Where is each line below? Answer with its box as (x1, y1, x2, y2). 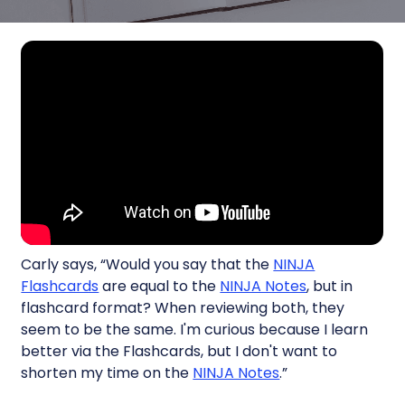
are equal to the (99, 275, 221, 297)
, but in (306, 275, 353, 297)
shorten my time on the (21, 362, 193, 383)
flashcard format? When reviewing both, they (21, 297, 345, 318)
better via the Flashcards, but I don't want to (21, 340, 338, 362)
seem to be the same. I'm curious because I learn (21, 318, 369, 340)
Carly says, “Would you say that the (21, 253, 274, 275)
